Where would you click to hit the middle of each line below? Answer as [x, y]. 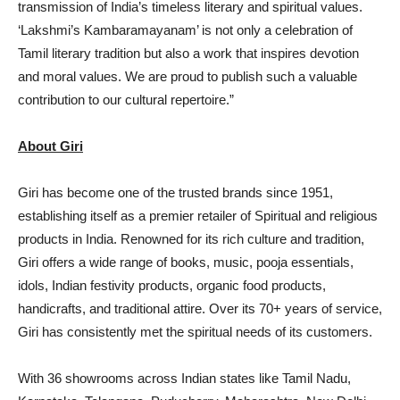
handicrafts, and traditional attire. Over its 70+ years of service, [200, 309]
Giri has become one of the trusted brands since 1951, [175, 193]
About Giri [50, 146]
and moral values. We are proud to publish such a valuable [187, 77]
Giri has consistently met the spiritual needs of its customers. [195, 332]
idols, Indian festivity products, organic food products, [172, 286]
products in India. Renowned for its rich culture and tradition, [191, 239]
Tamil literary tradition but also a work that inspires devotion [188, 54]
